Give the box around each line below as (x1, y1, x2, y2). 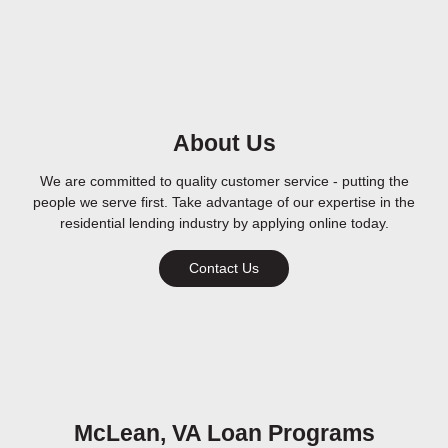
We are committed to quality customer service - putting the (39, 173, 409, 190)
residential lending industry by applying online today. (59, 215, 389, 232)
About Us (172, 131, 276, 157)
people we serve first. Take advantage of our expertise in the (33, 194, 415, 211)
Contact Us (189, 260, 259, 277)
